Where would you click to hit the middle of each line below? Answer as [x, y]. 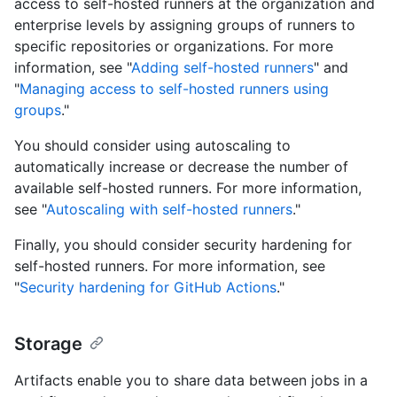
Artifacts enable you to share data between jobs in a [191, 380]
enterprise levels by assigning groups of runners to [185, 24]
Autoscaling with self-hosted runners [169, 209]
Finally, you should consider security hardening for [183, 244]
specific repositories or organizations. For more [174, 46]
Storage [48, 343]
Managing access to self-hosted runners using [174, 88]
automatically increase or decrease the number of [181, 166]
